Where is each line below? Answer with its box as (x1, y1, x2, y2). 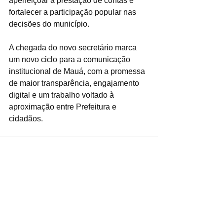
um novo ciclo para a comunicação (9, 55, 132, 64)
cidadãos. (9, 114, 43, 123)
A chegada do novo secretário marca (9, 43, 139, 52)
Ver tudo (132, 185, 158, 193)
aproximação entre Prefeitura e (9, 103, 118, 111)
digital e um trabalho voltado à (9, 91, 116, 99)
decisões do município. (9, 20, 93, 28)
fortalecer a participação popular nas (9, 8, 138, 16)
